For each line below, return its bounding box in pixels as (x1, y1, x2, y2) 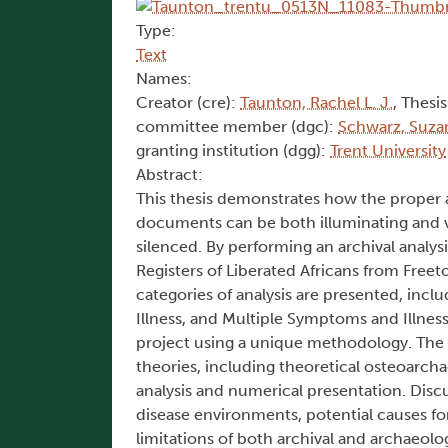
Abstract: (136, 165, 203, 185)
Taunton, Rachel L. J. (240, 93, 393, 113)
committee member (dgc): (136, 117, 338, 137)
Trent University (330, 141, 446, 161)
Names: (136, 69, 192, 89)
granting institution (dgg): (136, 141, 330, 161)
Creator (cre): (136, 93, 240, 113)
